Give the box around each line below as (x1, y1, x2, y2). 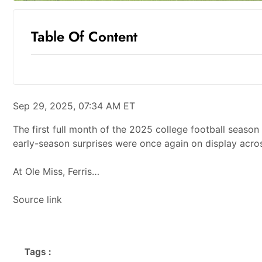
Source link (13, 193, 62, 205)
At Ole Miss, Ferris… (13, 165, 99, 177)
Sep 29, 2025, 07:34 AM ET (13, 99, 135, 112)
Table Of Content (31, 26, 137, 47)
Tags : (25, 246, 51, 257)
